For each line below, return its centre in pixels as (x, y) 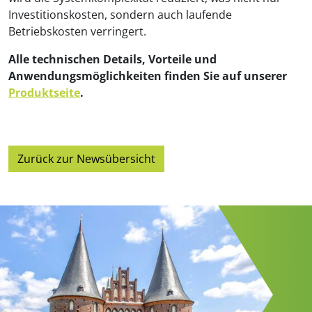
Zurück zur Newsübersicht (86, 158)
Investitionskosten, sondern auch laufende (120, 14)
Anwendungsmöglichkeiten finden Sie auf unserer (148, 76)
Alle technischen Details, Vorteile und (112, 59)
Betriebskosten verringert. (77, 31)
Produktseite (44, 92)
